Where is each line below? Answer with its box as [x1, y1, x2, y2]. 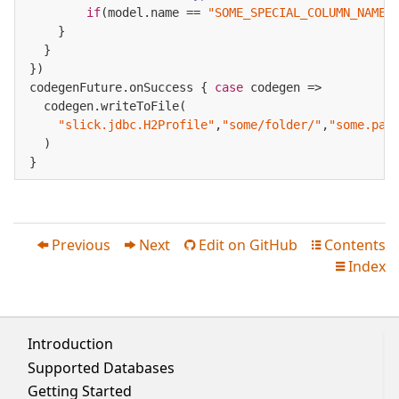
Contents [321, 234, 386, 255]
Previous [48, 234, 110, 255]
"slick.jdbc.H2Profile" [58, 117, 215, 132]
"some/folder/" [222, 117, 322, 132]
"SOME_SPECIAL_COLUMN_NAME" [208, 4, 393, 20]
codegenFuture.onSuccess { [29, 79, 215, 94]
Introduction [28, 334, 113, 354]
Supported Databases [28, 357, 175, 378]
